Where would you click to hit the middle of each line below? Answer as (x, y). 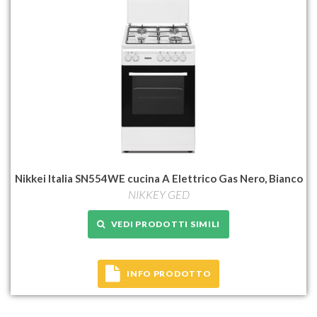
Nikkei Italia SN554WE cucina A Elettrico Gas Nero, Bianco (158, 178)
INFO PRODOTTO (169, 273)
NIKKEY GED (158, 194)
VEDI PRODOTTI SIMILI (163, 224)
